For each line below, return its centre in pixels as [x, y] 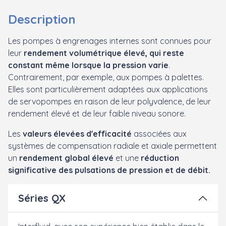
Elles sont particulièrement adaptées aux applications [108, 89]
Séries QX [42, 198]
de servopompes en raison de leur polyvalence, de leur [109, 101]
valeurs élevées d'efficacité [77, 133]
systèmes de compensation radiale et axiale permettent [112, 146]
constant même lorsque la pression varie [88, 65]
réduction [159, 158]
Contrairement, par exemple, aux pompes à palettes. [106, 77]
